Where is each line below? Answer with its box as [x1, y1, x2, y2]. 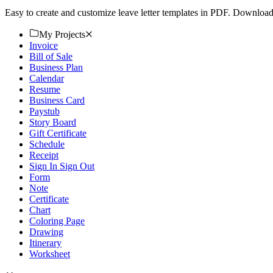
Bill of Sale [29, 51, 73, 62]
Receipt [29, 149, 58, 160]
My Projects [39, 29, 85, 40]
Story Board [29, 116, 76, 127]
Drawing [29, 226, 63, 237]
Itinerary [29, 237, 62, 248]
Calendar [29, 73, 64, 83]
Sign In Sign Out [29, 160, 94, 171]
